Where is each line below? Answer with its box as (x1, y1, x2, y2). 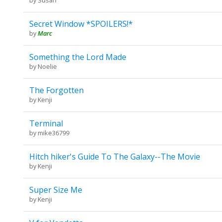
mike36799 (37, 128, 69, 137)
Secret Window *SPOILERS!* (29, 18, 133, 29)
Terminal (29, 117, 63, 129)
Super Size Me (29, 184, 82, 195)
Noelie (37, 61, 57, 71)
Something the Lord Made (29, 51, 126, 62)
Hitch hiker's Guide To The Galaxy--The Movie (29, 151, 200, 162)
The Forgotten (29, 84, 84, 96)
